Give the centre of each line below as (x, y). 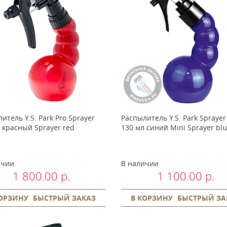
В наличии (140, 163)
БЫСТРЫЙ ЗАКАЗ (65, 198)
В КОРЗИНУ (152, 198)
